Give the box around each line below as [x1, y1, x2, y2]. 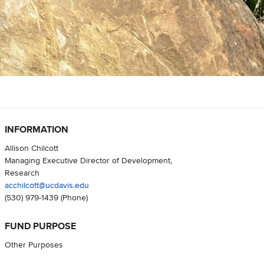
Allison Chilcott [4, 141, 58, 154]
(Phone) [58, 190, 88, 203]
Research [4, 166, 39, 179]
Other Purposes [4, 237, 63, 250]
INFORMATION [4, 122, 68, 136]
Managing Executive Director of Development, [4, 153, 172, 166]
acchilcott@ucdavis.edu [4, 178, 89, 191]
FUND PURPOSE [4, 219, 76, 233]
